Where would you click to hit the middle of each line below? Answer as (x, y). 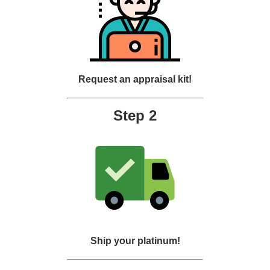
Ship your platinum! (135, 241)
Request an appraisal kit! (135, 79)
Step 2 (135, 115)
